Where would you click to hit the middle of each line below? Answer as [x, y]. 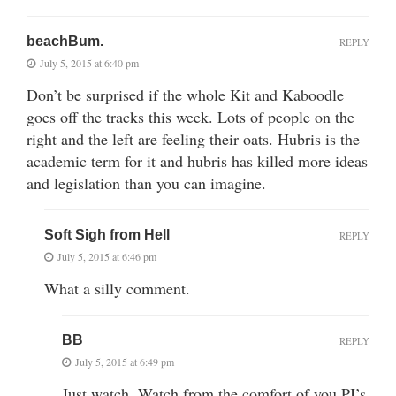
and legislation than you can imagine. [146, 183]
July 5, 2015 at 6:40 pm [89, 62]
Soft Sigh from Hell [107, 234]
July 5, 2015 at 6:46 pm [107, 256]
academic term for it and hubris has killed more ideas [197, 160]
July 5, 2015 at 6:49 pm [125, 361]
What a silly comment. [117, 288]
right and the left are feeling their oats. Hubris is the [193, 138]
